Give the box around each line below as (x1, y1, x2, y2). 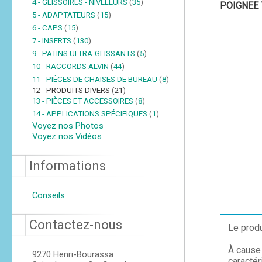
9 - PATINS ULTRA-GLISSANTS (32, 49, 137, 58)
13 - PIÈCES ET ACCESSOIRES (32, 96, 135, 105)
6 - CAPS (32, 23, 64, 32)
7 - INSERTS (32, 36, 73, 45)
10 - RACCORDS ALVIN (32, 62, 111, 71)
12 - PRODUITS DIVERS (32, 86, 112, 95)
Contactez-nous (29, 218, 122, 232)
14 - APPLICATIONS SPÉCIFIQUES (32, 109, 149, 118)
